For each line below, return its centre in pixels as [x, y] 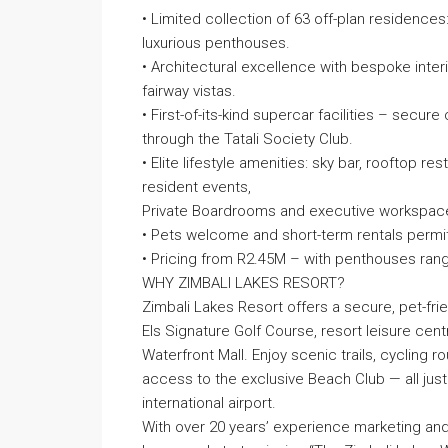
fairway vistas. [189, 91]
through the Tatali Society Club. [247, 139]
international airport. [209, 403]
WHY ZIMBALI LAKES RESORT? [243, 283]
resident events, [196, 187]
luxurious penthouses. [216, 43]
